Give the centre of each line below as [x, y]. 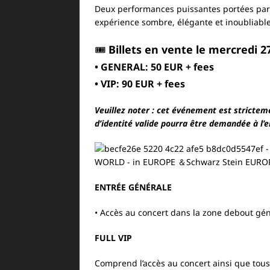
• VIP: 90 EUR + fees [140, 84]
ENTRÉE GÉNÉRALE [133, 187]
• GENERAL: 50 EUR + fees [154, 67]
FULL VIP [113, 238]
